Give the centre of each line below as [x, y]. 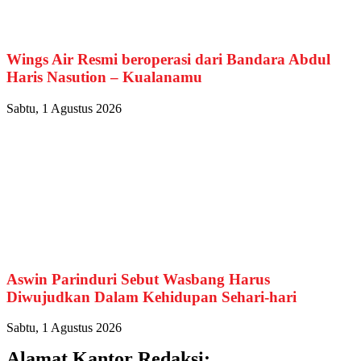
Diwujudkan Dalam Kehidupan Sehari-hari [151, 297]
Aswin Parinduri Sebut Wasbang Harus [138, 279]
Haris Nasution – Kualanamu [104, 77]
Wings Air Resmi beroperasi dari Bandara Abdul [168, 60]
